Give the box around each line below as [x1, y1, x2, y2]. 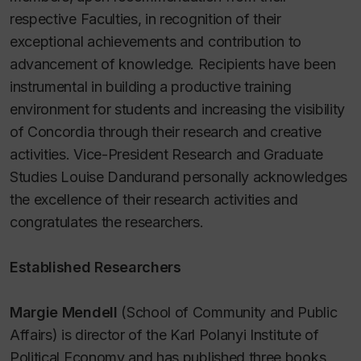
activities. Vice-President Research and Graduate [10, 146, 323, 163]
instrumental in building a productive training [10, 78, 292, 95]
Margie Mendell [10, 304, 118, 321]
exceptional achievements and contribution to [10, 33, 302, 50]
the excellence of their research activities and [10, 191, 298, 208]
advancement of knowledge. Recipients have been [10, 56, 336, 73]
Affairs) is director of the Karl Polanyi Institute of [10, 326, 319, 343]
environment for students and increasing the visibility [10, 101, 345, 118]
